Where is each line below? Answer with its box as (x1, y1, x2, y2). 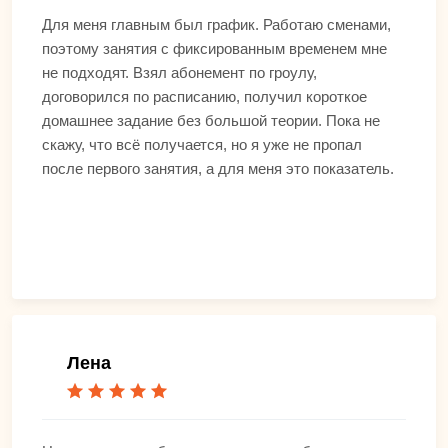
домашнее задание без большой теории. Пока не (42, 111, 380, 129)
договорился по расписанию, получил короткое (42, 87, 367, 105)
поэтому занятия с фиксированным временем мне (42, 39, 387, 57)
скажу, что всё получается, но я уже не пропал (42, 135, 362, 153)
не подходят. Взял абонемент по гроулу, (42, 63, 317, 81)
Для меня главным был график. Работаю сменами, (42, 15, 391, 33)
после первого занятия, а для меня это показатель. (42, 159, 394, 177)
